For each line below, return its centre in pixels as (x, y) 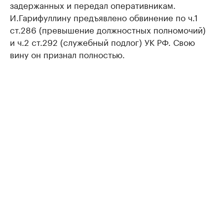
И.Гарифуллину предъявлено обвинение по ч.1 (104, 17)
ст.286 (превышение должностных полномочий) (108, 29)
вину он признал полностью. (67, 54)
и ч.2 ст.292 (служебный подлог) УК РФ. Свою (102, 42)
